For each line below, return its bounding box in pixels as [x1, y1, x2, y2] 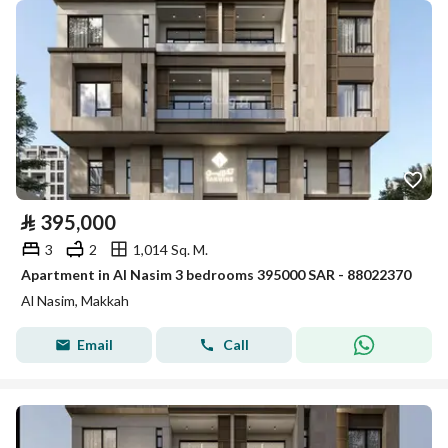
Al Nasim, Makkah [21, 292, 129, 309]
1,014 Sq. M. [133, 240, 208, 258]
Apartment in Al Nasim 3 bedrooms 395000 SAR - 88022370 [21, 266, 411, 283]
